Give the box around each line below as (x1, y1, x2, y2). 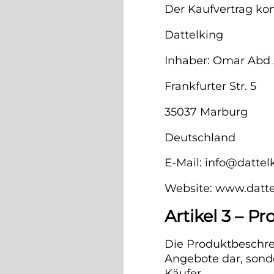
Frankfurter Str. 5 (164, 79, 256, 93)
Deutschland (164, 130, 235, 144)
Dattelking (164, 28, 223, 42)
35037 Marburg (164, 105, 248, 119)
